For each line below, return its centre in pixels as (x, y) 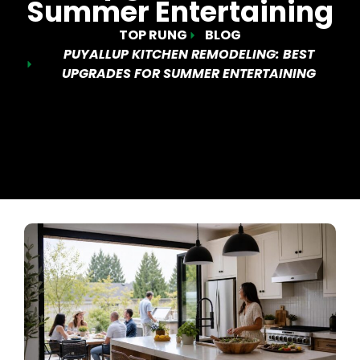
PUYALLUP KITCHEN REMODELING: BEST (189, 54)
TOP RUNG (153, 35)
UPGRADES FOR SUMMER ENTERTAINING (189, 74)
